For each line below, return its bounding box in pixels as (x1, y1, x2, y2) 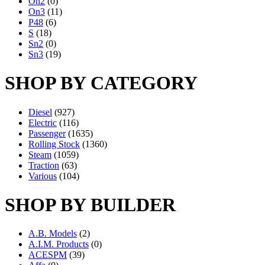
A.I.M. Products (28, 239, 89, 250)
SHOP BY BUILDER (5, 193, 176, 215)
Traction (28, 160, 59, 170)
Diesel (28, 106, 52, 117)
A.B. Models (28, 228, 77, 239)
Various (28, 170, 57, 181)
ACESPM (28, 250, 67, 260)
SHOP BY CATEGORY (5, 72, 198, 94)
